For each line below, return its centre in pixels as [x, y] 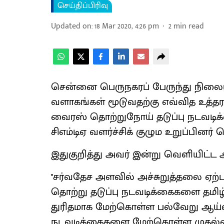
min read [189, 26]
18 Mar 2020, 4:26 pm [127, 26]
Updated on [71, 26]
